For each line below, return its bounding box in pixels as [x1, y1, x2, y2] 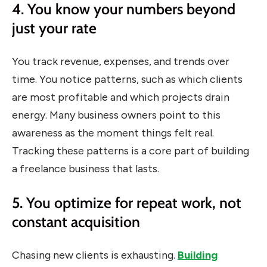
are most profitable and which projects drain [12, 91, 229, 104]
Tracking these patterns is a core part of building [12, 144, 249, 158]
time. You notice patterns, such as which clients [12, 73, 243, 86]
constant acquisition [12, 212, 140, 231]
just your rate [12, 18, 97, 37]
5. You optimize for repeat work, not [12, 193, 241, 212]
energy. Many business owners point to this [12, 108, 221, 122]
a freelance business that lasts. [12, 162, 159, 176]
